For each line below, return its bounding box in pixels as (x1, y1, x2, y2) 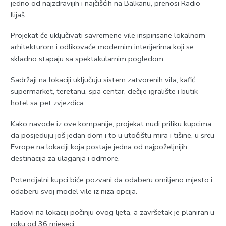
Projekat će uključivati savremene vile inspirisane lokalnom (10, 30, 205, 41)
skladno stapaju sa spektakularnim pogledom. (10, 53, 165, 64)
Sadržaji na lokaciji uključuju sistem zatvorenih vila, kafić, (10, 74, 197, 85)
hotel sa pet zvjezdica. (10, 97, 85, 108)
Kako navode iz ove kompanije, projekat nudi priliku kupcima (10, 119, 211, 129)
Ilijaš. (10, 9, 26, 20)
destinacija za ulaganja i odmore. (10, 153, 120, 164)
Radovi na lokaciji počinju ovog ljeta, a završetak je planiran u (10, 207, 214, 217)
